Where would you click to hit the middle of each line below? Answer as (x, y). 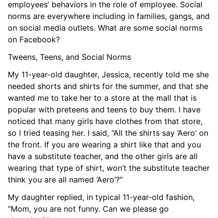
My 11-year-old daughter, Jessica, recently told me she (108, 74)
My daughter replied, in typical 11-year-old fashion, (101, 197)
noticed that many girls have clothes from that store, (105, 121)
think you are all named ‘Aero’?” (65, 179)
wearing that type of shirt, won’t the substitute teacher (109, 168)
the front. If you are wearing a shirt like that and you (104, 144)
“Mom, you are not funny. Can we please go (88, 209)
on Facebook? (34, 39)
